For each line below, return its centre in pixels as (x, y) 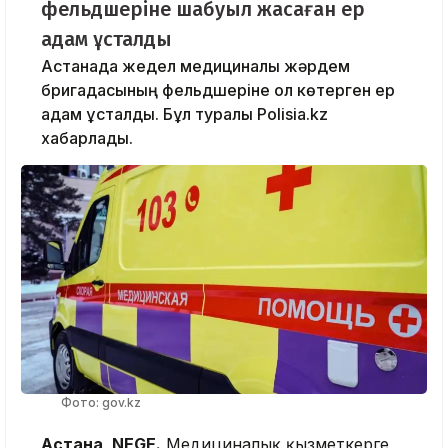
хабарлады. (87, 138)
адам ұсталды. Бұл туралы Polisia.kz (184, 114)
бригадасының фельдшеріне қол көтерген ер (218, 90)
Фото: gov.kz (101, 402)
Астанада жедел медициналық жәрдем (195, 66)
